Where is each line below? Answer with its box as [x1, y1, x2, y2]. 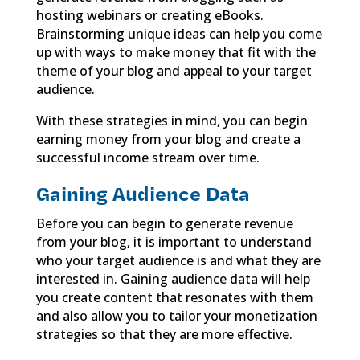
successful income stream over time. [35, 148, 260, 166]
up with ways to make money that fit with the [35, 43, 316, 61]
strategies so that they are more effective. [35, 325, 292, 343]
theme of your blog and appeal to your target [35, 61, 312, 80]
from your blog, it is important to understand [35, 232, 312, 251]
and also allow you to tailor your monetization [35, 306, 317, 325]
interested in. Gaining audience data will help [35, 269, 310, 288]
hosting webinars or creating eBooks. [35, 6, 264, 24]
